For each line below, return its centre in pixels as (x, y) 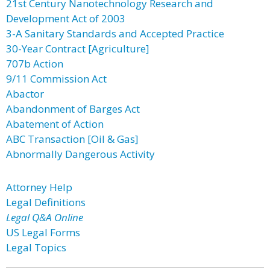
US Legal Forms (43, 232)
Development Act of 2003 (66, 18)
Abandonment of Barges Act (73, 109)
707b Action (35, 64)
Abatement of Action (55, 124)
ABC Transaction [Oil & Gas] (72, 139)
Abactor (25, 94)
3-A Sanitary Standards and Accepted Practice (115, 33)
